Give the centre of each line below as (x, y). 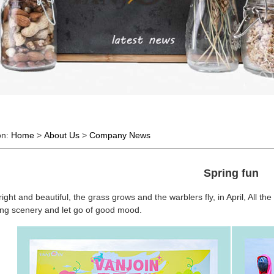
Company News (120, 135)
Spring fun (231, 173)
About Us (62, 135)
